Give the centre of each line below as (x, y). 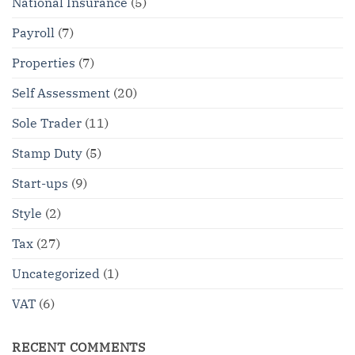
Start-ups (40, 183)
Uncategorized (56, 273)
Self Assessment (61, 92)
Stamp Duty (47, 153)
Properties (44, 62)
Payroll (33, 32)
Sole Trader (47, 122)
